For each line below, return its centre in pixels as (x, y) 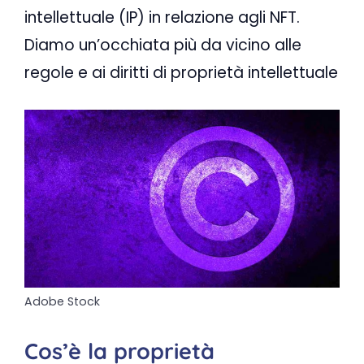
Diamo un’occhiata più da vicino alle (163, 45)
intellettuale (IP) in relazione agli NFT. (162, 17)
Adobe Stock (62, 301)
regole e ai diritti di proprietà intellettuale (181, 72)
